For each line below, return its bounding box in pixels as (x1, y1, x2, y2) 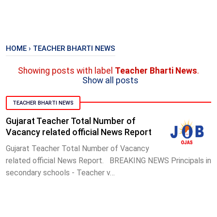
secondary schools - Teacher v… (6, 168, 115, 177)
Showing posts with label (18, 66, 115, 76)
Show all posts (82, 76, 139, 86)
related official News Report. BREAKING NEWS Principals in (6, 155, 211, 165)
